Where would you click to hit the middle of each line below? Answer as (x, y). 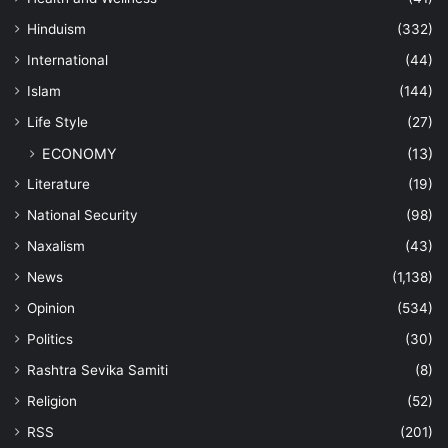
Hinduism (56, 28)
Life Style (57, 121)
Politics (50, 338)
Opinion (51, 307)
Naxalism (56, 245)
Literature (58, 183)
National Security (82, 214)
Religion (52, 400)
